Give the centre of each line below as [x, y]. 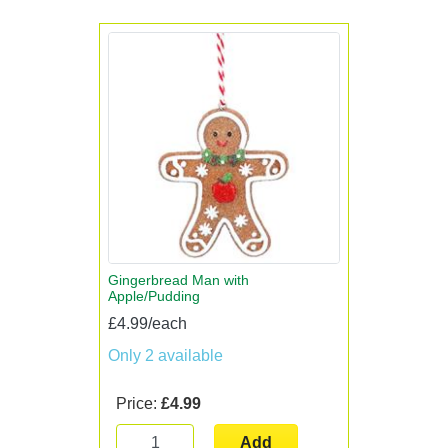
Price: [138, 403]
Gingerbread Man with [178, 280]
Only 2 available [165, 355]
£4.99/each [147, 323]
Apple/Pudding [154, 296]
